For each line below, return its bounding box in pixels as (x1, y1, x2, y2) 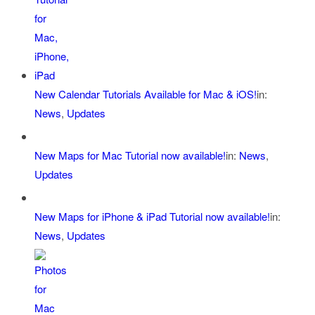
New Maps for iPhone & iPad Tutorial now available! (34, 209, 270, 224)
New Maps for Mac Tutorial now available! (34, 148, 226, 163)
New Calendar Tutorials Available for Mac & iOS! (34, 86, 257, 102)
